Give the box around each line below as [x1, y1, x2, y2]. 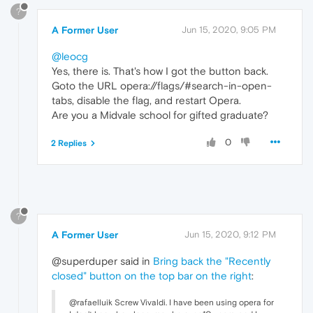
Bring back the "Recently [153, 254, 270, 267]
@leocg [52, 50, 88, 62]
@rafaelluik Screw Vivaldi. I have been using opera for [69, 297, 274, 307]
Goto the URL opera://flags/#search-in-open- [52, 79, 272, 92]
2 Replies [51, 138, 87, 148]
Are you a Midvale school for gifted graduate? [52, 108, 268, 121]
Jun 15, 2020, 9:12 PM [184, 228, 276, 240]
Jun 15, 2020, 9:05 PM [182, 24, 276, 35]
